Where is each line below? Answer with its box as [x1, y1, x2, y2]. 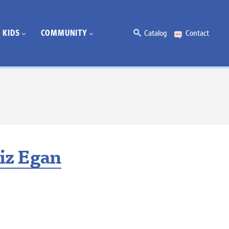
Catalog [144, 29, 167, 38]
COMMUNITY [40, 29, 87, 37]
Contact [186, 29, 209, 38]
